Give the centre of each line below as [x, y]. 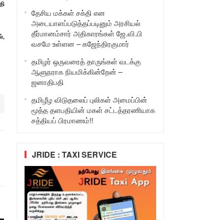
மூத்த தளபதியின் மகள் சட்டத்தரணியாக [93, 110]
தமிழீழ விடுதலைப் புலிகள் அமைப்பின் [89, 99]
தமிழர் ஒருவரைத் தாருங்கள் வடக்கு [86, 61]
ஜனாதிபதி [47, 82]
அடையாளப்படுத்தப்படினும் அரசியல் [86, 23]
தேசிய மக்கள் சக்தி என [68, 13]
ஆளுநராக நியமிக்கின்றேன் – [77, 71]
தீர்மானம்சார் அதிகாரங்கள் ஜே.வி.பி [87, 33]
